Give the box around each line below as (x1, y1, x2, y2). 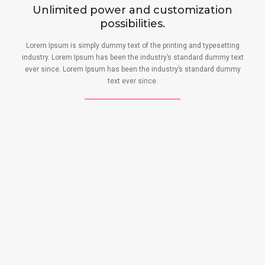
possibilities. (99, 17, 165, 30)
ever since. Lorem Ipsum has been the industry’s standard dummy (24, 65, 241, 73)
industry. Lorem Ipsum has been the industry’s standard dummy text (21, 53, 244, 62)
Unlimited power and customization (32, 4, 232, 17)
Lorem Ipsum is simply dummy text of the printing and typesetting (25, 41, 240, 50)
